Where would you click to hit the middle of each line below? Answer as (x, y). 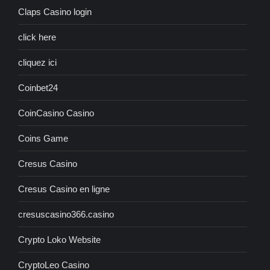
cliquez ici (37, 63)
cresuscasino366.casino (66, 215)
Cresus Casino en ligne (64, 189)
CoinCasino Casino (56, 113)
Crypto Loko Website (59, 240)
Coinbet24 (38, 88)
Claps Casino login (55, 12)
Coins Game (43, 139)
